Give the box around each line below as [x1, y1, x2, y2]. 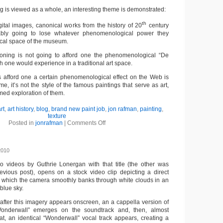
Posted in [8, 119, 35, 126]
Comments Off [67, 119, 106, 126]
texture [47, 112, 66, 119]
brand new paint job [51, 106, 105, 112]
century [146, 22, 169, 29]
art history [7, 106, 33, 112]
